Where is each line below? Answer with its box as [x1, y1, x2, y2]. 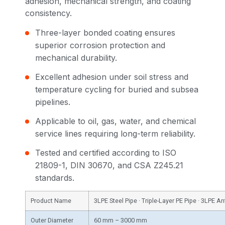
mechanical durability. [35, 52, 117, 63]
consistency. [25, 8, 72, 19]
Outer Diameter [31, 216, 73, 224]
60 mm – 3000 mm [94, 216, 147, 224]
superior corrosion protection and [35, 40, 165, 50]
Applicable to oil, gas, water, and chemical [35, 116, 196, 126]
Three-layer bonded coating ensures [35, 27, 175, 38]
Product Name [31, 196, 71, 204]
